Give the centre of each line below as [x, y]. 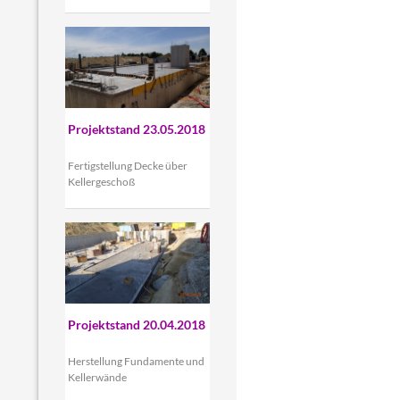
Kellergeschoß [101, 182]
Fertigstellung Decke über [127, 166]
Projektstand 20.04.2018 [136, 325]
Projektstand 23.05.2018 [136, 129]
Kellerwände [97, 378]
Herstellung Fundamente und [136, 362]
